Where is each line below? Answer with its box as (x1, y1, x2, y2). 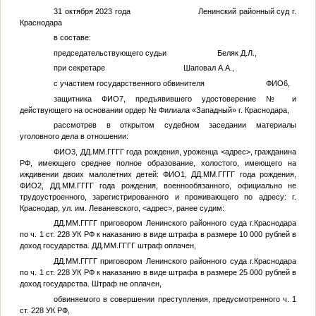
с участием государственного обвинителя (53, 78, 266, 87)
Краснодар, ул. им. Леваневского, (19, 203, 142, 212)
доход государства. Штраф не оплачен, (19, 279, 162, 288)
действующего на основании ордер (19, 105, 148, 114)
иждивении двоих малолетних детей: (19, 169, 164, 178)
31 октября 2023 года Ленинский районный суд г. (53, 6, 297, 16)
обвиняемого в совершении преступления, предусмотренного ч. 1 (53, 294, 297, 303)
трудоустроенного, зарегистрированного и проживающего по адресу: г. (19, 192, 297, 201)
